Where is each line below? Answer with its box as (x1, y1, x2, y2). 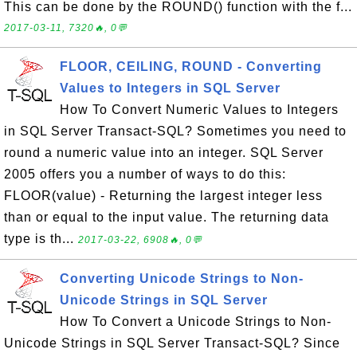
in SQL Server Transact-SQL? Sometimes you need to (4, 124, 347, 138)
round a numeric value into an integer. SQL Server (4, 146, 324, 159)
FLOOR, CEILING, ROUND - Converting (60, 60, 322, 73)
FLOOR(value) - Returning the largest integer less (4, 189, 323, 202)
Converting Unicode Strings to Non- (60, 272, 304, 285)
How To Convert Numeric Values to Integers (60, 103, 339, 116)
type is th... (4, 232, 78, 245)
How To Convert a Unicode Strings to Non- (60, 315, 331, 328)
